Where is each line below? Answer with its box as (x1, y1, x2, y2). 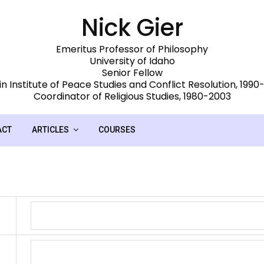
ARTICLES (32, 124, 69, 134)
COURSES (98, 124, 136, 134)
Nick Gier (81, 11, 183, 44)
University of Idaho (89, 54, 175, 68)
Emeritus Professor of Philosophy (56, 42, 208, 56)
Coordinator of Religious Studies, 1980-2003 (33, 89, 231, 103)
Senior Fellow (101, 65, 163, 80)
